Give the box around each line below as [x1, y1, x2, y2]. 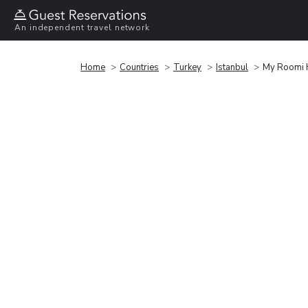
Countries [120, 60, 159, 74]
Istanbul [216, 60, 248, 74]
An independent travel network [14, 22, 151, 34]
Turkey [173, 60, 201, 74]
